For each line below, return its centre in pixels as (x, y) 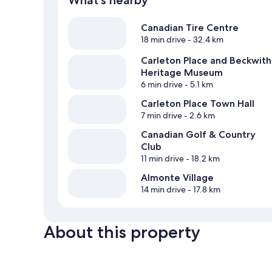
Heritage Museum (182, 73)
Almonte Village (177, 178)
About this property (122, 232)
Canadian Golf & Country (198, 135)
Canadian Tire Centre (190, 28)
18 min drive (163, 40)
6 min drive (162, 85)
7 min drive (161, 116)
